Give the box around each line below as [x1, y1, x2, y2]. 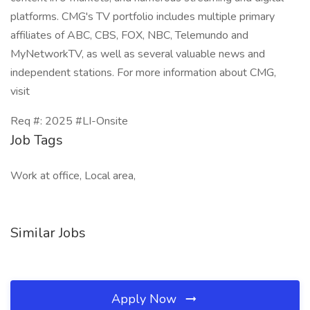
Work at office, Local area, [10, 168, 136, 183]
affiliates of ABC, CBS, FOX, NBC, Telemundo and [10, 28, 248, 43]
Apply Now [111, 291, 180, 307]
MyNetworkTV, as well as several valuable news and [10, 46, 265, 62]
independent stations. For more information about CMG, [10, 65, 276, 80]
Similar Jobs [10, 224, 86, 242]
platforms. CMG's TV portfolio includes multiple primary [10, 9, 275, 24]
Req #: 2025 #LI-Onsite [10, 113, 128, 129]
